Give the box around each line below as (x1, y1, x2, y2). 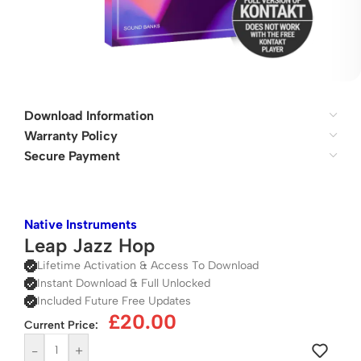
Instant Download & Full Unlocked (37, 276, 210, 290)
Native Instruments (24, 217, 137, 232)
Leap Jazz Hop (24, 234, 155, 257)
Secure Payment (24, 148, 120, 164)
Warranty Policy (24, 128, 118, 143)
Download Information (24, 108, 154, 123)
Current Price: (24, 318, 98, 332)
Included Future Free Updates (37, 294, 191, 308)
